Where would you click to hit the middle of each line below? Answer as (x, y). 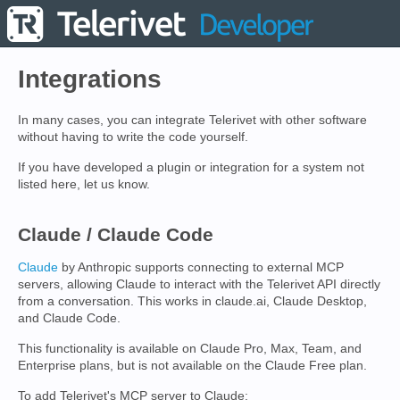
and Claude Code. (69, 318)
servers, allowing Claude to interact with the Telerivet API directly (199, 284)
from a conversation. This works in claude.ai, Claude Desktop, (192, 301)
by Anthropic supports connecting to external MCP (201, 267)
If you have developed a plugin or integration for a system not (191, 167)
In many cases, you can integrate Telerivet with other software (192, 120)
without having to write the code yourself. (133, 137)
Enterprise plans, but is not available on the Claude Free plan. (192, 365)
